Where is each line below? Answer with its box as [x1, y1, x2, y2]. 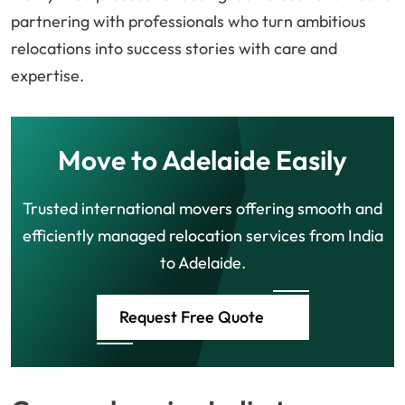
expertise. [11, 65, 84, 87]
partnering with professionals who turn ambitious [11, 11, 366, 33]
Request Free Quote [118, 306, 264, 328]
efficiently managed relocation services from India [22, 225, 383, 247]
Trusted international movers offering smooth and [23, 198, 382, 220]
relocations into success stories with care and [11, 38, 337, 60]
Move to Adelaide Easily [58, 143, 347, 178]
